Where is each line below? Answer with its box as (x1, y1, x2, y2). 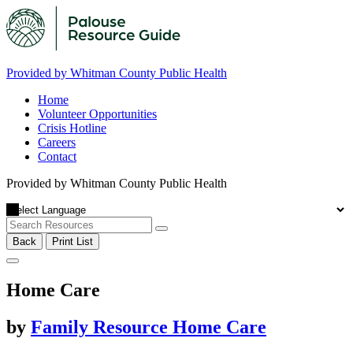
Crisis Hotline (38, 121, 106, 135)
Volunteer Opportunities (38, 107, 157, 121)
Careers (38, 136, 76, 149)
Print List (52, 236, 93, 247)
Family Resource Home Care (31, 316, 266, 337)
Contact (38, 150, 76, 163)
